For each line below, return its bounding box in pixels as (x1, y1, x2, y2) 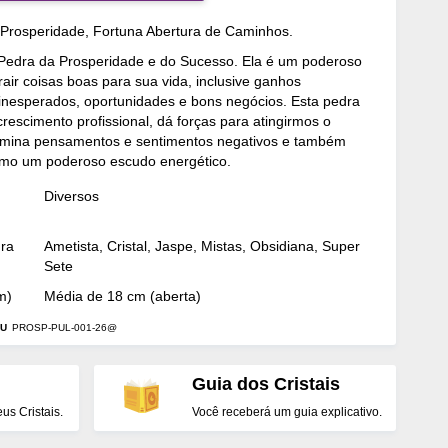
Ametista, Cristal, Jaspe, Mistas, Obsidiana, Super (44, 237, 360, 254)
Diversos (44, 187, 99, 204)
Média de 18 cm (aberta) (44, 287, 201, 304)
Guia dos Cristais (192, 373, 341, 394)
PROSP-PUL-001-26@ (12, 321, 117, 333)
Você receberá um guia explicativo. (192, 404, 383, 419)
